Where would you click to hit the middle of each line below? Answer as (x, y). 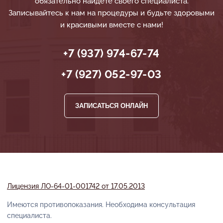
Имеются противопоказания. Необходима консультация (101, 205)
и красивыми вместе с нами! (111, 25)
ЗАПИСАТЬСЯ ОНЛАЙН (111, 106)
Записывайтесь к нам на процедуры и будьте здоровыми (111, 13)
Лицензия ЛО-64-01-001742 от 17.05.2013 (76, 186)
